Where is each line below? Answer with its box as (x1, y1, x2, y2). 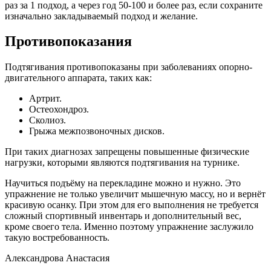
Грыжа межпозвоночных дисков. (29, 126, 165, 137)
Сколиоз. (29, 115, 66, 126)
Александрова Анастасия (5, 253, 109, 264)
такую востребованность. (5, 232, 109, 243)
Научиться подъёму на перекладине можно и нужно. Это (5, 178, 241, 189)
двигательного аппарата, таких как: (5, 73, 152, 83)
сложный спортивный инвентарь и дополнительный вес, (5, 211, 241, 221)
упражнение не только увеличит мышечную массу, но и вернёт (5, 189, 266, 200)
